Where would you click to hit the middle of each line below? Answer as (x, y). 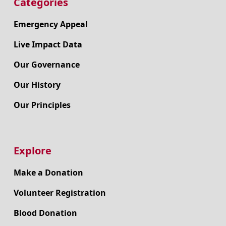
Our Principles (42, 105)
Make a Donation (48, 172)
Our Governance (46, 64)
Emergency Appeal (50, 24)
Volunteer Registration (60, 192)
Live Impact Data (48, 44)
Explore (32, 150)
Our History (37, 84)
